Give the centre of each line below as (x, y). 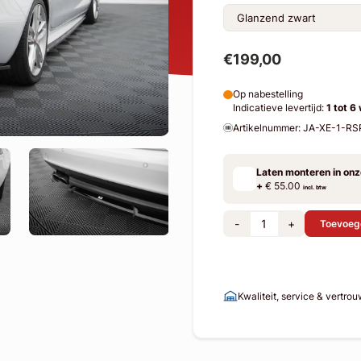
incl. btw (315, 188)
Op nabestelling (268, 94)
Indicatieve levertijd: (279, 108)
